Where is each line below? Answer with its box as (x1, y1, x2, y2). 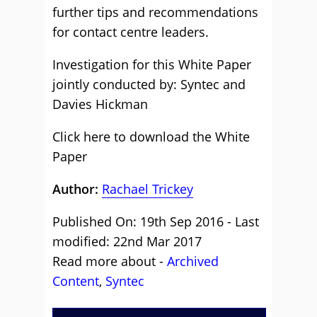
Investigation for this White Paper (52, 55, 251, 73)
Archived (167, 252, 219, 270)
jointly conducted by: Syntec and (52, 75, 246, 93)
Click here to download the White (52, 127, 250, 145)
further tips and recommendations (52, 3, 258, 21)
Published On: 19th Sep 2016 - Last (52, 212, 259, 230)
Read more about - (52, 252, 167, 270)
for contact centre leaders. (52, 23, 209, 40)
